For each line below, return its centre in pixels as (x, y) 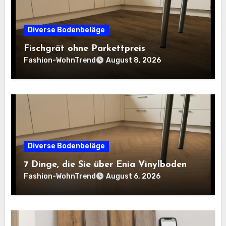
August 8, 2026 (134, 61)
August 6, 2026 (133, 177)
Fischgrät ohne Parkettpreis (85, 49)
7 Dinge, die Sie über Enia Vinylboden (105, 165)
